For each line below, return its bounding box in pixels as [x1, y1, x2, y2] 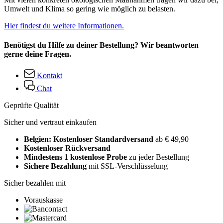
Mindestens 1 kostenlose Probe [24, 153, 127, 162]
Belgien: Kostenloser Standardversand [24, 135, 155, 144]
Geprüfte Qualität [4, 101, 59, 110]
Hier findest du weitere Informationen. [4, 21, 124, 30]
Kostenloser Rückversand [24, 144, 111, 153]
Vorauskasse [24, 196, 63, 205]
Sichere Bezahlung [24, 162, 87, 171]
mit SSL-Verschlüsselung [87, 162, 168, 171]
